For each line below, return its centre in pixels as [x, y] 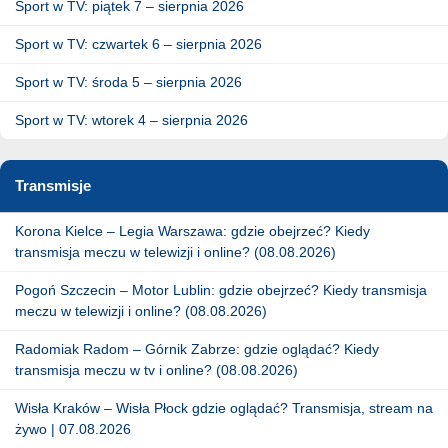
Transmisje [53, 185]
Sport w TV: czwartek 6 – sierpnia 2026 [138, 43]
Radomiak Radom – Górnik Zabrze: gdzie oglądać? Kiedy [197, 348]
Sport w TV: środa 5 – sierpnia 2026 [128, 81]
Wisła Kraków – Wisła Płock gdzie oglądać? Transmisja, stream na [224, 407]
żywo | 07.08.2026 [73, 428]
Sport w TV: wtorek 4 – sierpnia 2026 [131, 119]
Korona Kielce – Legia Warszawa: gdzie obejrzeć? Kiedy [192, 230]
